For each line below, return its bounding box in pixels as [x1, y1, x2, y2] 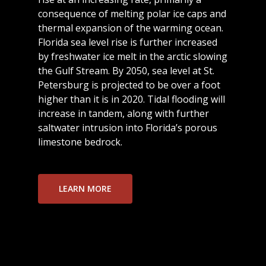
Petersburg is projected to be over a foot [38, 78, 221, 92]
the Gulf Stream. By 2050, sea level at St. [38, 64, 215, 78]
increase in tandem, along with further [38, 107, 210, 121]
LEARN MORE [59, 182, 112, 194]
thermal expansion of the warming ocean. [38, 21, 224, 35]
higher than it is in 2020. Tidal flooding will [38, 93, 226, 106]
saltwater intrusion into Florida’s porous [38, 121, 218, 135]
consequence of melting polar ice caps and [38, 7, 227, 21]
